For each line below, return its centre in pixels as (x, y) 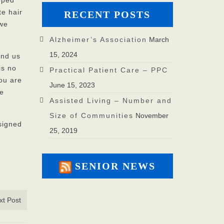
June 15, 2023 (72, 85)
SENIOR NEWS (115, 166)
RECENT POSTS (107, 15)
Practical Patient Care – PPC (108, 70)
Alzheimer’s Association (98, 40)
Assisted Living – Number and (110, 101)
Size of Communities (91, 116)
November (152, 116)
